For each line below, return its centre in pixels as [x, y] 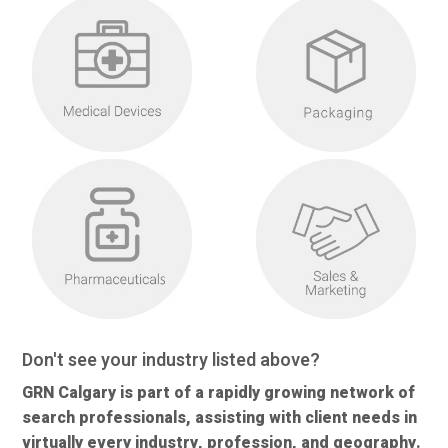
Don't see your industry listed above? [171, 361]
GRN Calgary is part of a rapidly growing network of [219, 393]
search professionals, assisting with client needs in [220, 418]
